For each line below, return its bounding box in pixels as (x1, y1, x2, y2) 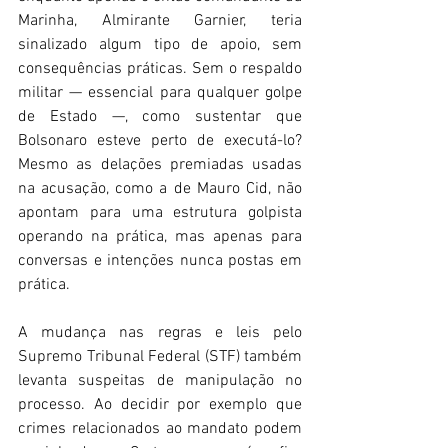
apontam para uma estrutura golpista (18, 203, 302, 224)
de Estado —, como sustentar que (18, 107, 302, 128)
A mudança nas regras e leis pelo (18, 323, 302, 344)
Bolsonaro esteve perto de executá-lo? (18, 131, 302, 152)
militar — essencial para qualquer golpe (18, 83, 302, 104)
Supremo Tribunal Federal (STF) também (18, 347, 302, 368)
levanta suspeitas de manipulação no (18, 371, 302, 392)
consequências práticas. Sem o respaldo (18, 59, 302, 80)
